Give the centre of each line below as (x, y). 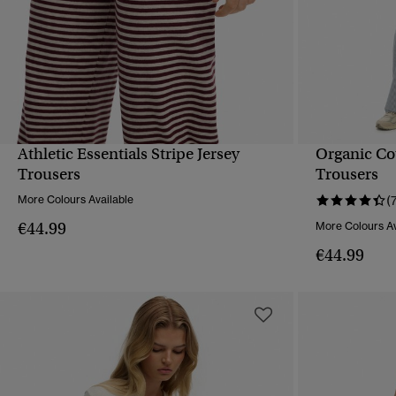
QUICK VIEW (147, 166)
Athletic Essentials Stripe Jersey (129, 154)
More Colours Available (76, 200)
